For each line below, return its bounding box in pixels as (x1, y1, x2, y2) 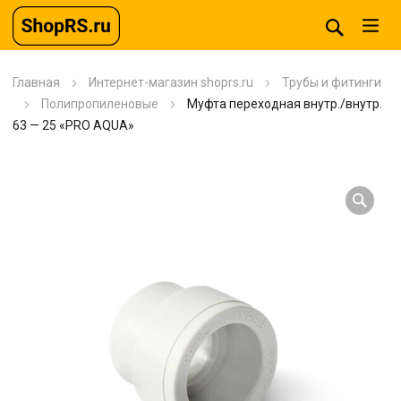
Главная (13, 75, 60, 90)
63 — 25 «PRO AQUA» (13, 118, 134, 132)
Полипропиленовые (41, 97, 158, 111)
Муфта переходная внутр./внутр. (187, 97, 382, 111)
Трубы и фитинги (282, 75, 381, 90)
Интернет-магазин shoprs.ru (89, 75, 253, 90)
